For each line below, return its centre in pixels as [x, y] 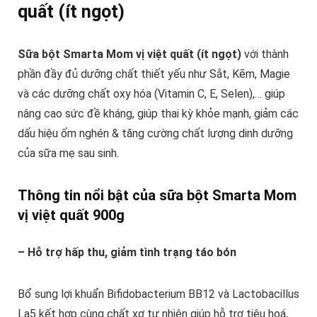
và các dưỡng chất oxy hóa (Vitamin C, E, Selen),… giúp [151, 94]
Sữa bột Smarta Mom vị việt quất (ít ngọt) [129, 54]
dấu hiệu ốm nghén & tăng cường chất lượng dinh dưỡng [155, 134]
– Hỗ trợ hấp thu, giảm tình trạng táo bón [127, 253]
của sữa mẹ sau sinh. [68, 154]
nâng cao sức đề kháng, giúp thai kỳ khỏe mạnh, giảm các [158, 114]
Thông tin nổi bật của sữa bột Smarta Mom [157, 196]
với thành [265, 54]
